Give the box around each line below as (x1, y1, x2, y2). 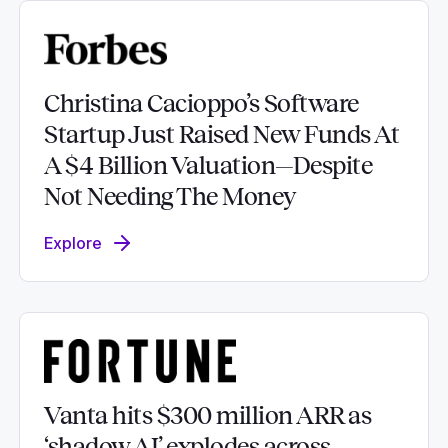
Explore (44, 233, 102, 253)
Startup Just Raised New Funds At (44, 122, 399, 148)
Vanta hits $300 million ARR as (44, 403, 371, 429)
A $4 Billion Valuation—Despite (44, 153, 372, 179)
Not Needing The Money (44, 184, 296, 210)
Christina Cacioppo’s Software (44, 91, 359, 117)
